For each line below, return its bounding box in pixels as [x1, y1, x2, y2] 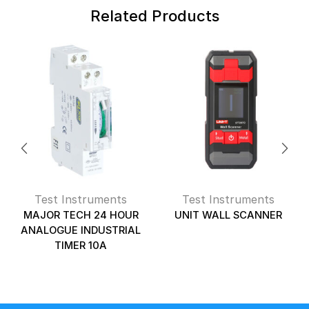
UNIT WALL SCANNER [175, 208, 282, 221]
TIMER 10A [54, 239, 107, 252]
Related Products [90, 6, 219, 25]
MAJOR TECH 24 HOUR [23, 208, 139, 221]
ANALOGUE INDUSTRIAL [21, 223, 141, 237]
